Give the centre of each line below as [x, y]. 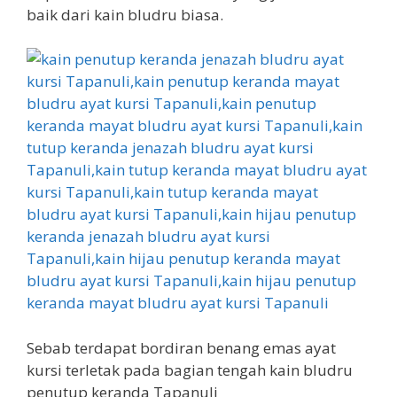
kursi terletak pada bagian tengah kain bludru [190, 370]
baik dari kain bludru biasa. [125, 14]
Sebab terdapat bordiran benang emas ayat [181, 347]
